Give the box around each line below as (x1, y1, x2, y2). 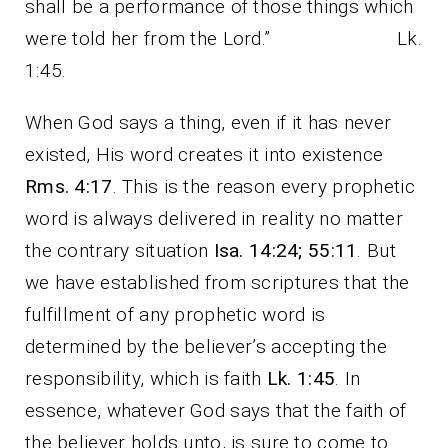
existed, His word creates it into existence (25, 143, 384, 167)
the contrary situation (25, 239, 214, 263)
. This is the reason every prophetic (112, 175, 415, 199)
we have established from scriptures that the (25, 271, 410, 295)
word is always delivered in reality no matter (25, 207, 403, 231)
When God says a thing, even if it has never (25, 111, 392, 135)
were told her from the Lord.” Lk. (25, 27, 422, 51)
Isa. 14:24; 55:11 (213, 239, 358, 263)
